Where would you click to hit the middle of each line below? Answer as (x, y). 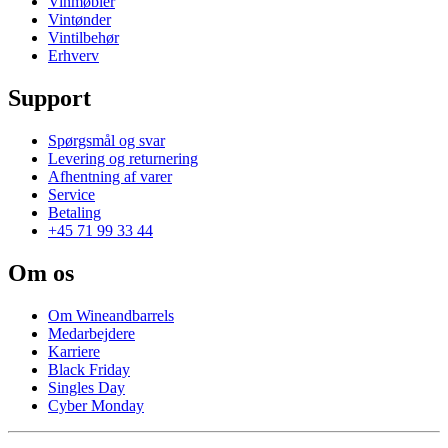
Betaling (74, 212)
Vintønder (79, 19)
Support (49, 97)
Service (71, 194)
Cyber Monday (96, 405)
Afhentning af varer (110, 176)
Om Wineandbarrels (111, 315)
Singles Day (86, 387)
